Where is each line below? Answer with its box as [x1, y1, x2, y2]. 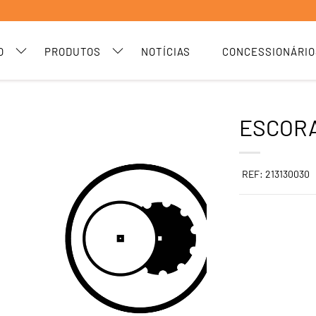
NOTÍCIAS [141, 45, 190, 58]
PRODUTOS [44, 45, 101, 58]
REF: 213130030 [242, 168, 310, 180]
